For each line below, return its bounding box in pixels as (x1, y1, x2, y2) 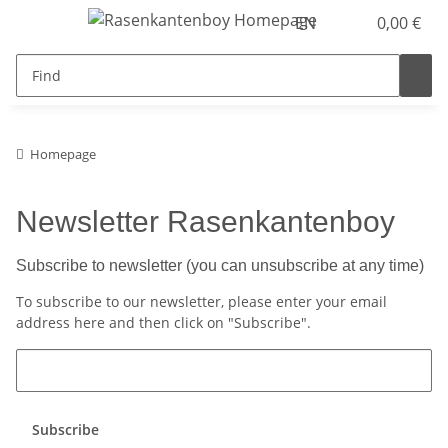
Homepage (30, 145, 96, 163)
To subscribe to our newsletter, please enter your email (16, 292, 387, 311)
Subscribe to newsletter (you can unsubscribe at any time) (16, 257, 424, 274)
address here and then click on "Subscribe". (16, 313, 311, 332)
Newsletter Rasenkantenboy (16, 205, 395, 238)
